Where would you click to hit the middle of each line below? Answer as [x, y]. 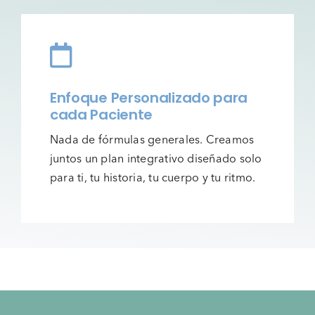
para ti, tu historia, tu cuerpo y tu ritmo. [153, 178]
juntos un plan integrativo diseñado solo [156, 159]
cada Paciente [101, 115]
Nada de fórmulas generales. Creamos [152, 140]
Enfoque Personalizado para [149, 98]
